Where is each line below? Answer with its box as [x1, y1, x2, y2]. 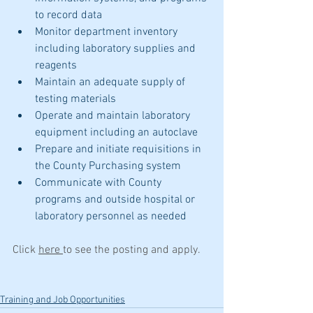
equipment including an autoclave [35, 126, 198, 140]
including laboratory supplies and [35, 42, 198, 56]
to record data [35, 8, 102, 22]
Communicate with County [35, 176, 164, 190]
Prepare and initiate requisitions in [35, 143, 204, 156]
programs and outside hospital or [35, 193, 198, 207]
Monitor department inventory [35, 25, 180, 39]
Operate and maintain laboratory [35, 109, 193, 123]
